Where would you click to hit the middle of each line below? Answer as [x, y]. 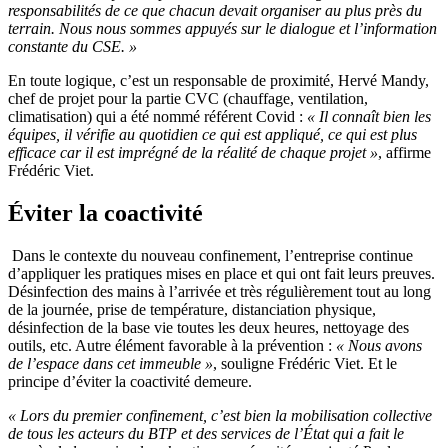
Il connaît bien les [375, 116]
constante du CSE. [66, 46]
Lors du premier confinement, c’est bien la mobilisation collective [226, 415]
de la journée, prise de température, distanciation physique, [192, 309]
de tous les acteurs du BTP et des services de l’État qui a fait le [206, 433]
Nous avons [385, 345]
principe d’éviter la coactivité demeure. [130, 381]
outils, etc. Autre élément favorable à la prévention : [172, 345]
